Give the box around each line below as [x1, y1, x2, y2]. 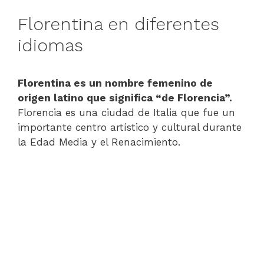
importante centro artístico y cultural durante [18, 121, 242, 133]
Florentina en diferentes [18, 14, 219, 34]
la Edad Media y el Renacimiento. [18, 136, 180, 148]
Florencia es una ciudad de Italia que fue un [18, 107, 235, 118]
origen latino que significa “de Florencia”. [18, 92, 232, 104]
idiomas [18, 35, 83, 55]
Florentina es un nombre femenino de [18, 77, 213, 89]
